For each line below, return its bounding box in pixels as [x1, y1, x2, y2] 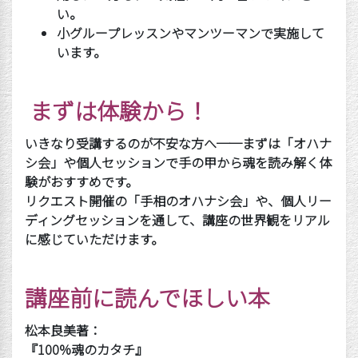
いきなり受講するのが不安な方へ [25, 133, 217, 153]
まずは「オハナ [242, 133, 332, 153]
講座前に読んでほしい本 [25, 281, 270, 313]
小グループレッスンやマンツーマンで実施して [57, 23, 324, 42]
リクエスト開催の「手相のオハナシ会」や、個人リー [25, 191, 332, 210]
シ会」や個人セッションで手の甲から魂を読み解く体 [25, 153, 332, 172]
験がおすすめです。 [25, 172, 138, 191]
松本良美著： [25, 320, 101, 340]
